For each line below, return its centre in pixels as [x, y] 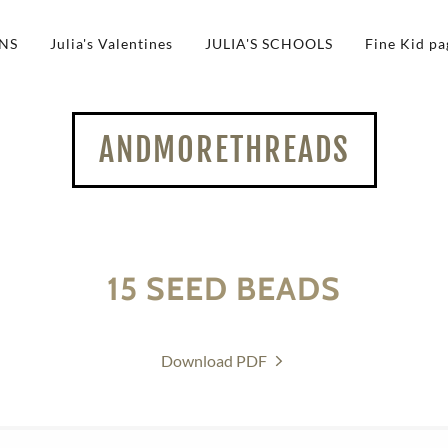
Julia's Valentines [111, 43]
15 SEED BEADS [224, 288]
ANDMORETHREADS [224, 150]
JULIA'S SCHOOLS [268, 43]
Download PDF [213, 360]
